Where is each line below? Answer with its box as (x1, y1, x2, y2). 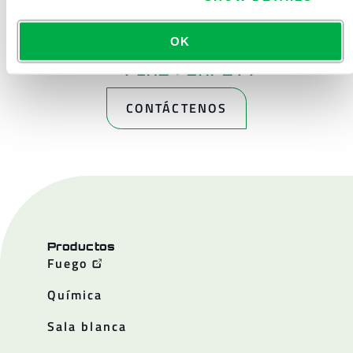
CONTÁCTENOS (126, 98, 227, 117)
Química (47, 285, 103, 304)
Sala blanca (47, 317, 127, 336)
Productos (47, 240, 116, 253)
